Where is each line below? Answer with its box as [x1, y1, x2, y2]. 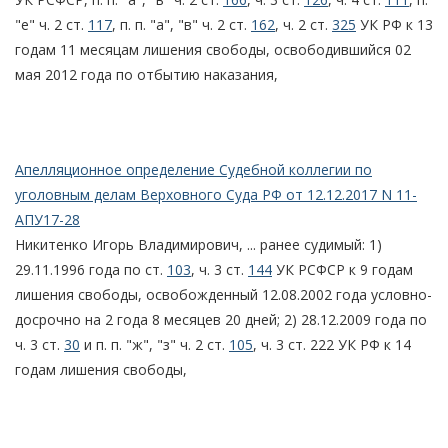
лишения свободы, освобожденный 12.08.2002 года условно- [15, 284, 432, 304]
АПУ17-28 [15, 209, 80, 229]
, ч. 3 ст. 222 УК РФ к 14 [253, 334, 411, 354]
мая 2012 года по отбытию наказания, [15, 64, 278, 84]
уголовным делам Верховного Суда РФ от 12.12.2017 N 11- [15, 184, 417, 204]
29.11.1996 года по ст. [15, 259, 167, 279]
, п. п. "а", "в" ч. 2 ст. [112, 14, 251, 34]
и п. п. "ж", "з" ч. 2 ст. [80, 334, 229, 354]
